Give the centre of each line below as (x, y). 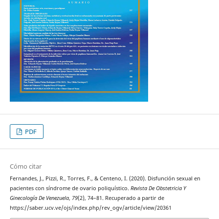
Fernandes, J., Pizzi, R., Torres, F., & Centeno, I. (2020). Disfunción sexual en (105, 179)
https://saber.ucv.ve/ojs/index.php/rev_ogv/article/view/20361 (90, 208)
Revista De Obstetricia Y (158, 188)
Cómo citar (25, 166)
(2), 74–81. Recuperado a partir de (121, 198)
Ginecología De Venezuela (39, 198)
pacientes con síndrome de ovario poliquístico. (70, 188)
